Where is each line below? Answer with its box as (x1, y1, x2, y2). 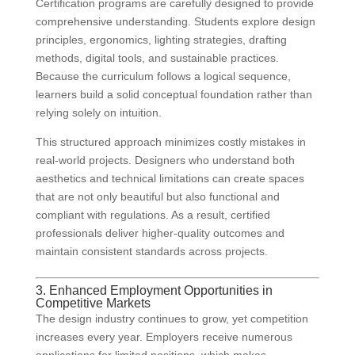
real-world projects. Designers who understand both (35, 154, 295, 167)
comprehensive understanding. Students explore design (35, 15, 315, 29)
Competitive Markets (35, 296, 151, 311)
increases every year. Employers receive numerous (35, 330, 292, 344)
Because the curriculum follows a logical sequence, (35, 70, 291, 83)
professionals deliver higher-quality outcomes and (35, 227, 284, 240)
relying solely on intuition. (35, 106, 162, 120)
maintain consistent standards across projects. (35, 245, 268, 258)
